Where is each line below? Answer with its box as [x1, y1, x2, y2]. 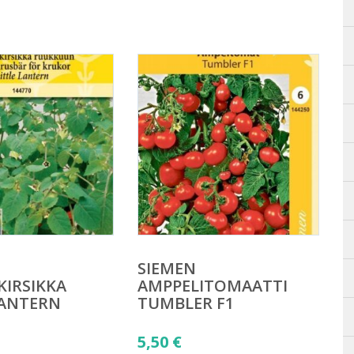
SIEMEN [137, 257, 196, 279]
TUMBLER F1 [137, 292, 234, 314]
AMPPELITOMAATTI [137, 274, 288, 296]
